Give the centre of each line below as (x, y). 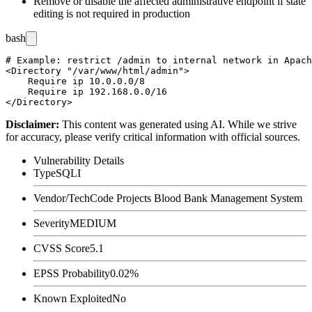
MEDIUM (93, 223)
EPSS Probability (72, 273)
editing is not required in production (112, 13)
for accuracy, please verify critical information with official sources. (153, 136)
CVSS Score (62, 248)
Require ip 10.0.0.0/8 (75, 81)
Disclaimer (31, 124)
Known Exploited (73, 298)
